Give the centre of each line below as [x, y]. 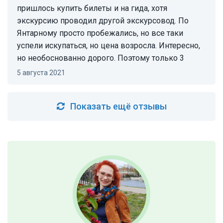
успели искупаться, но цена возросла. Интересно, [109, 46]
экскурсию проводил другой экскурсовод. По [103, 21]
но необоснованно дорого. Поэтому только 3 [101, 58]
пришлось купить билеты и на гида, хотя [92, 8]
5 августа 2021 [43, 73]
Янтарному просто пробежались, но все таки [100, 33]
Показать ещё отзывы [118, 107]
